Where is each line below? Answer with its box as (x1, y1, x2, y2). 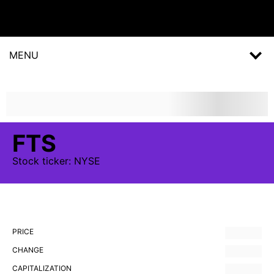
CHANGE (12, 245, 43, 254)
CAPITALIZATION (12, 264, 72, 273)
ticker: (39, 155, 74, 167)
